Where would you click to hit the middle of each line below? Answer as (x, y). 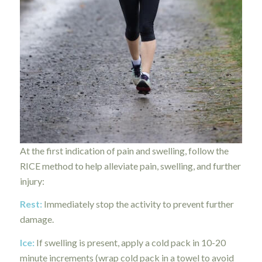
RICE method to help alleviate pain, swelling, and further (130, 166)
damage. (37, 219)
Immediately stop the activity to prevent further (138, 204)
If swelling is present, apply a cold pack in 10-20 (130, 242)
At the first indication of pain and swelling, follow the (124, 150)
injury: (32, 181)
